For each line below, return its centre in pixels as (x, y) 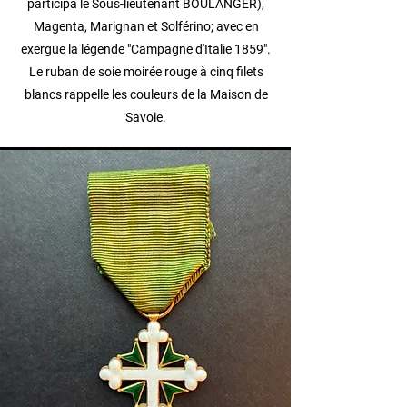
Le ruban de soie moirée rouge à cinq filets (146, 72)
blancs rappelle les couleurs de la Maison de (146, 94)
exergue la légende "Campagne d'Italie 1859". (146, 49)
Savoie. (146, 117)
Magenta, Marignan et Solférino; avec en (146, 26)
